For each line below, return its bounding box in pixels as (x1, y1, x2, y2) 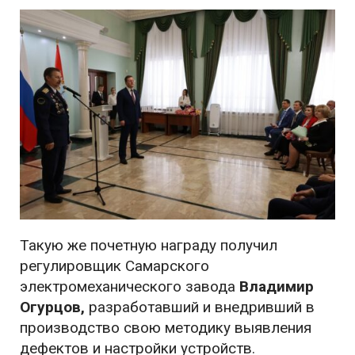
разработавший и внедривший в (89, 298, 315, 317)
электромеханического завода (20, 277, 239, 296)
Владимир (239, 277, 314, 296)
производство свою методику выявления (20, 319, 311, 338)
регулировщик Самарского (20, 257, 209, 276)
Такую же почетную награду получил (20, 236, 277, 255)
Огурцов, (20, 298, 89, 317)
